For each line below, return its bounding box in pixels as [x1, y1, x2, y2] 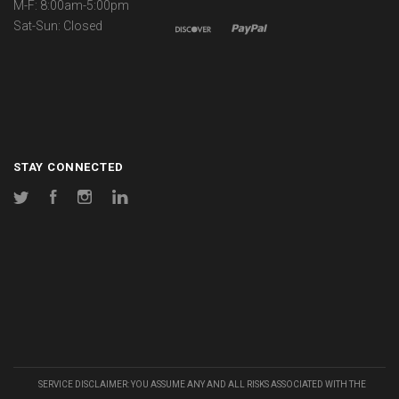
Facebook [57, 192, 114, 208]
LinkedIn [128, 192, 174, 208]
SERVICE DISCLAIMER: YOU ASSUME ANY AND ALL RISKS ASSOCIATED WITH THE [37, 379, 366, 390]
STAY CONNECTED [13, 160, 124, 175]
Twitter [29, 192, 68, 208]
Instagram [92, 192, 150, 208]
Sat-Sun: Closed [13, 19, 102, 34]
